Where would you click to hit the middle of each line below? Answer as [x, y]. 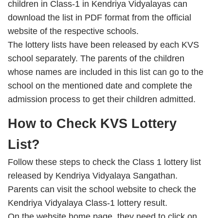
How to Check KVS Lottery [92, 124]
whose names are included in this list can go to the [106, 72]
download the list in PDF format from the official [100, 18]
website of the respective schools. [73, 31]
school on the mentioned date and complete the [100, 86]
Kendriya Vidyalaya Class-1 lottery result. [88, 203]
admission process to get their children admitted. [102, 99]
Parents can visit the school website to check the [102, 189]
